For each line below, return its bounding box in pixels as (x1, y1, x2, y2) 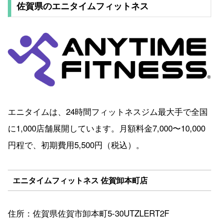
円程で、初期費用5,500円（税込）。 (8, 138, 144, 151)
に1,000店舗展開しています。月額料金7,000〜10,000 (8, 122, 205, 134)
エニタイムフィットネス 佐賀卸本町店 (12, 174, 148, 186)
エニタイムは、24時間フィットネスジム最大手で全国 (8, 105, 208, 118)
